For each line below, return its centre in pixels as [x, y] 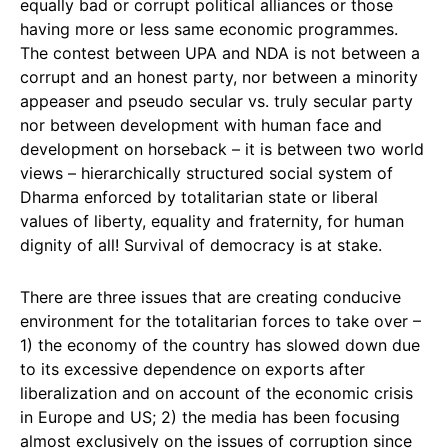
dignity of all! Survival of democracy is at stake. [201, 245]
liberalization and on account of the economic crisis [216, 393]
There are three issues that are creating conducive [210, 297]
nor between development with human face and [201, 125]
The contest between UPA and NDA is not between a [220, 53]
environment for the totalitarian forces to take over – [220, 321]
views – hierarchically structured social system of [206, 173]
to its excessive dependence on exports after [192, 369]
